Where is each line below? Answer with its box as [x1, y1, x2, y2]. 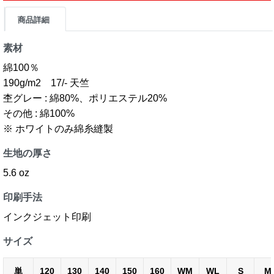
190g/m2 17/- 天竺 [3, 78, 89, 88]
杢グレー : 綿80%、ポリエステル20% [3, 93, 167, 103]
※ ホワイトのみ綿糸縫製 [3, 124, 113, 134]
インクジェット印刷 [3, 212, 91, 222]
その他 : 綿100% [3, 108, 75, 119]
